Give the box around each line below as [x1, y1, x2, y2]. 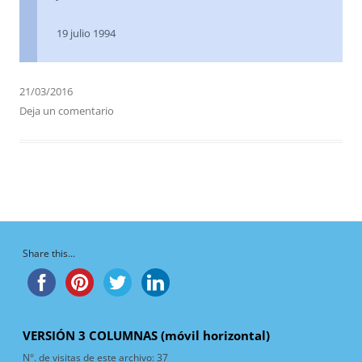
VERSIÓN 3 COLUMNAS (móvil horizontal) [23, 327, 270, 345]
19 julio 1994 [57, 26, 116, 41]
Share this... [23, 246, 75, 261]
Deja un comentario [19, 103, 114, 119]
